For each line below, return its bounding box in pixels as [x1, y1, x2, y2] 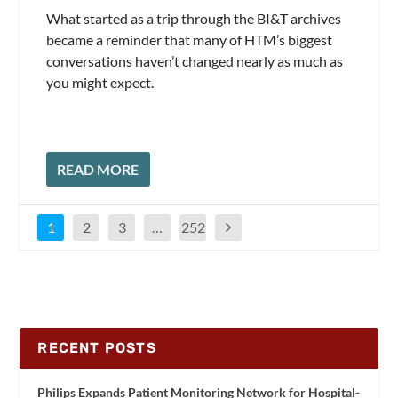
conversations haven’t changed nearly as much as [46, 52, 344, 70]
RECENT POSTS [37, 338, 156, 356]
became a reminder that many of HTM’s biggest [46, 31, 333, 49]
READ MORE [57, 160, 139, 178]
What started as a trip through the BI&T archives [46, 10, 342, 28]
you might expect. [46, 74, 155, 92]
